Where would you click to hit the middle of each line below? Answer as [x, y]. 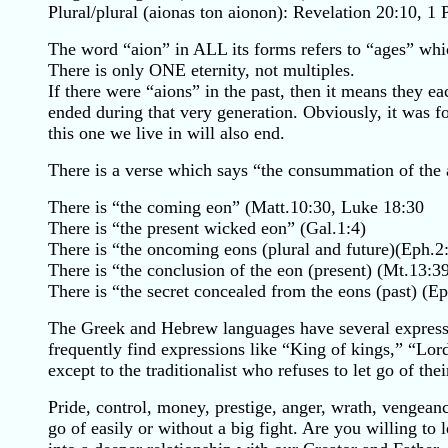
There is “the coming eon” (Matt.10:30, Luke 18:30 [236, 207]
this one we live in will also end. [166, 133]
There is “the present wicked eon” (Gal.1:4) [207, 228]
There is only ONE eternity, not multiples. [201, 70]
